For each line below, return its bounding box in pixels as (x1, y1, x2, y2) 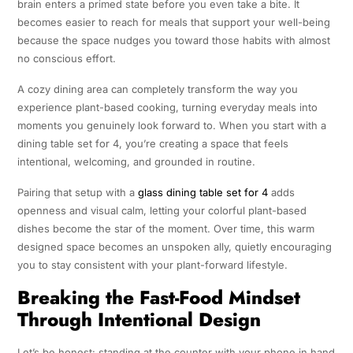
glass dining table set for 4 (137, 186, 268, 199)
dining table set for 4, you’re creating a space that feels (17, 137, 288, 150)
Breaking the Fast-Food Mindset (17, 284, 300, 312)
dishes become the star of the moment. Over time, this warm (17, 222, 314, 236)
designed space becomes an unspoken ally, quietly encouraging (17, 240, 332, 254)
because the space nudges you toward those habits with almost (17, 34, 330, 47)
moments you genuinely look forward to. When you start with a (17, 119, 326, 132)
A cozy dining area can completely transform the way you (17, 83, 298, 96)
